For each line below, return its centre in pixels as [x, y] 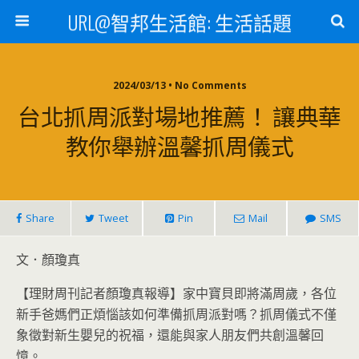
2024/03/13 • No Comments [179, 85]
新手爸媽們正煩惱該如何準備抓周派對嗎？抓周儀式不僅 [176, 314]
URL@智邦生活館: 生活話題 [179, 22]
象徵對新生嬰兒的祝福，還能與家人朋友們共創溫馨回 [170, 335]
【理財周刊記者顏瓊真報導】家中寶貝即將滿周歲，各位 [176, 293]
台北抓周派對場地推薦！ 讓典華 [179, 115]
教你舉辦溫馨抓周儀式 [179, 145]
